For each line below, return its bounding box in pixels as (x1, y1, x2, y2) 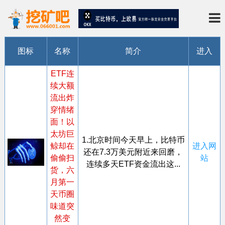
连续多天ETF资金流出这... (86, 160, 180, 169)
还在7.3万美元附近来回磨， (83, 148, 183, 157)
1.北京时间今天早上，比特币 (81, 136, 185, 145)
